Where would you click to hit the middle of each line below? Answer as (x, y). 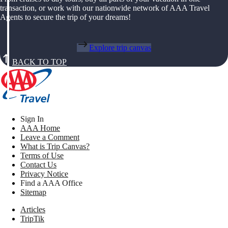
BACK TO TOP (39, 62)
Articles (33, 210)
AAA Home (40, 128)
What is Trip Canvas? (55, 147)
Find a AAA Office (51, 183)
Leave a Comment (50, 137)
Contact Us (38, 165)
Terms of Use (42, 156)
